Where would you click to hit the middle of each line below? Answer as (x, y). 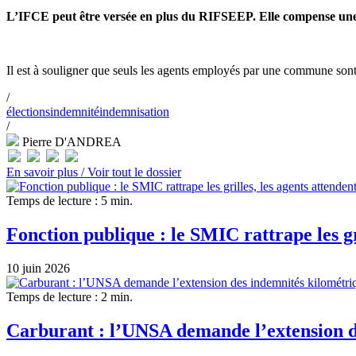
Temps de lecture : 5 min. (70, 200)
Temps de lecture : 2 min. (70, 296)
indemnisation (134, 111)
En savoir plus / (47, 172)
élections (28, 111)
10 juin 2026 (38, 268)
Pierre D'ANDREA (70, 141)
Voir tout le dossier (134, 172)
